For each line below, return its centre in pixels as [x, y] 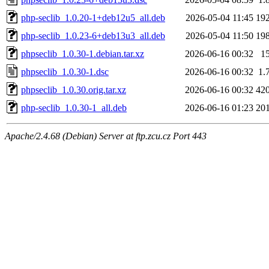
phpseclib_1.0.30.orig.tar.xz [74, 89]
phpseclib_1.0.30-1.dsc [65, 71]
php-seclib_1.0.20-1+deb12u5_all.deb [93, 17]
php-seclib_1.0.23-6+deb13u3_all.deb [93, 35]
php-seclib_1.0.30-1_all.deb [74, 107]
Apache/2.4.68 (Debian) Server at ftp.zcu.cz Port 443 [106, 136]
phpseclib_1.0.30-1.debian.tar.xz [83, 53]
